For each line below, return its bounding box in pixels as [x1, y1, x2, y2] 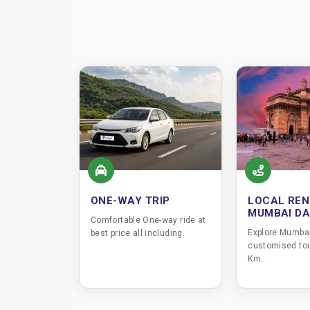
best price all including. [91, 228, 185, 238]
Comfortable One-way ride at [91, 215, 206, 225]
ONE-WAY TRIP [91, 194, 170, 207]
